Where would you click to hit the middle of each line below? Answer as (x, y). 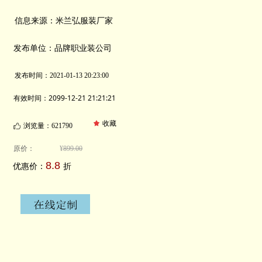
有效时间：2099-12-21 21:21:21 (65, 98)
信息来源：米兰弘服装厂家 (64, 20)
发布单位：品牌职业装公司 (63, 48)
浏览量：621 (43, 126)
